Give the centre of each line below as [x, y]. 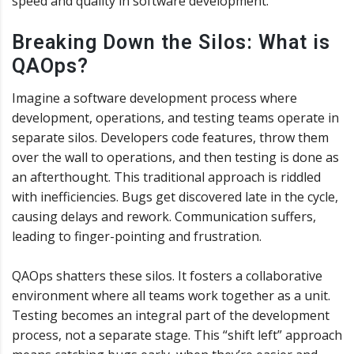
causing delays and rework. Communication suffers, [164, 216]
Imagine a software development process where [154, 98]
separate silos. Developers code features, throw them [170, 137]
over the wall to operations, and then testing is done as [175, 157]
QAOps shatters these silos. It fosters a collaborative [167, 275]
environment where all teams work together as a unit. [171, 295]
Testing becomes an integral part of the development [171, 315]
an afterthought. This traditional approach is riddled [166, 177]
